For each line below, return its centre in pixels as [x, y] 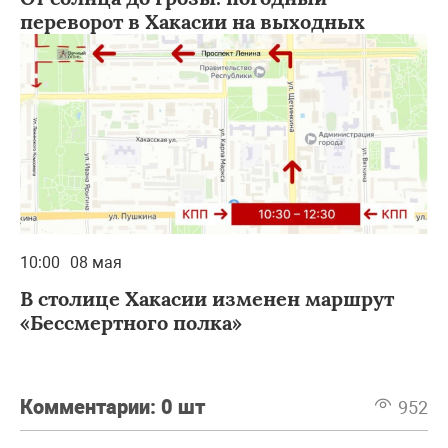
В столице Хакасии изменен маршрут [207, 298]
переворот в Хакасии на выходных [192, 21]
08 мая [96, 262]
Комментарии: [90, 406]
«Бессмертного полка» [131, 322]
